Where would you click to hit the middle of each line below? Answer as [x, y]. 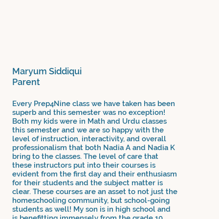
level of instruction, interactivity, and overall [89, 139]
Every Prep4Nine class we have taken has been [94, 103]
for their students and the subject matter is [88, 183]
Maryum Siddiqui [47, 71]
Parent [26, 82]
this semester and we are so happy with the [88, 130]
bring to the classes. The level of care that [85, 156]
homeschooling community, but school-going [91, 200]
